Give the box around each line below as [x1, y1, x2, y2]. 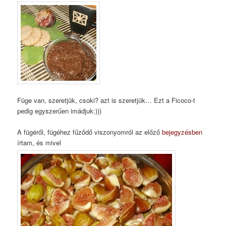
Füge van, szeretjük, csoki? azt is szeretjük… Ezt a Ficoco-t [17, 95, 196, 105]
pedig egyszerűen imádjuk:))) [17, 105, 102, 116]
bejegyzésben [162, 127, 203, 137]
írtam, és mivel [17, 138, 62, 148]
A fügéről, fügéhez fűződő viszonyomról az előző [17, 127, 162, 137]
